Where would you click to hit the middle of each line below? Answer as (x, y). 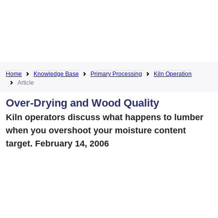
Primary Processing (116, 74)
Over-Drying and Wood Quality (82, 103)
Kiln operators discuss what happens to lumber (105, 117)
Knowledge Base (56, 74)
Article (26, 82)
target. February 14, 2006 (57, 143)
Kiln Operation (173, 74)
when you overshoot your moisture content (96, 130)
